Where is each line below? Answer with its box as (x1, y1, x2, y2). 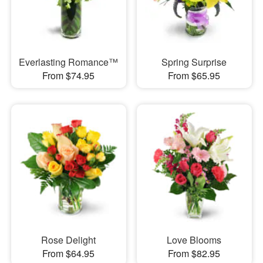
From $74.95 (42, 69, 95, 83)
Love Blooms (167, 233, 222, 247)
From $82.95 (168, 247, 221, 261)
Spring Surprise (161, 55, 227, 69)
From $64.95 (42, 247, 95, 261)
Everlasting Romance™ (19, 55, 119, 69)
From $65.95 (168, 69, 221, 83)
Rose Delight (41, 233, 96, 247)
